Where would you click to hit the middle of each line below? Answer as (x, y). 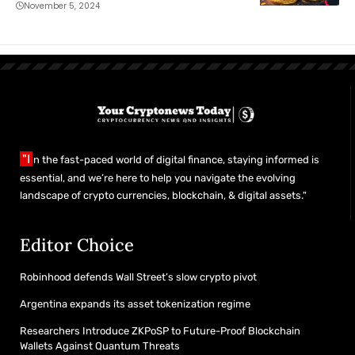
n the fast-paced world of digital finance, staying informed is (176, 159)
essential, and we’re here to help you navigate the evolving (158, 177)
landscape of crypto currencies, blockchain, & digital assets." (163, 195)
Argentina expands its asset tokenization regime (135, 303)
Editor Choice (77, 244)
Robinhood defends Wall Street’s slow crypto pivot (138, 277)
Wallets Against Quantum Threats (100, 345)
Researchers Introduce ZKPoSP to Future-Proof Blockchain (160, 330)
